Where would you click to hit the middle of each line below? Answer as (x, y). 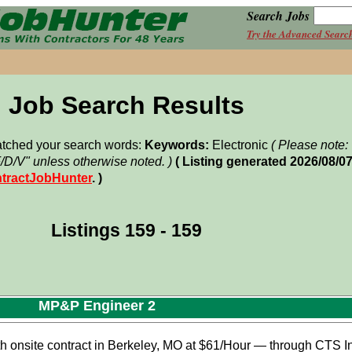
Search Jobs (278, 16)
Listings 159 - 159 (126, 230)
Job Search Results (126, 106)
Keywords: (177, 145)
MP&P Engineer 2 (97, 306)
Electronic (240, 145)
